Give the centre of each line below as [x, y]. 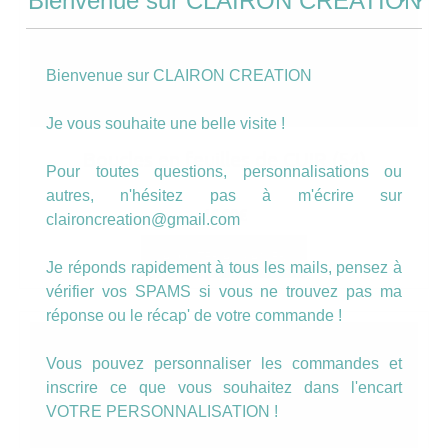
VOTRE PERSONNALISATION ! [162, 411]
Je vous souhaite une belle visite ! [165, 123]
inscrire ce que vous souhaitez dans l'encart [224, 387]
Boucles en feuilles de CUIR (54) [224, 160]
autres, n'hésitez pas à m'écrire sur [224, 195]
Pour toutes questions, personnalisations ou [224, 171]
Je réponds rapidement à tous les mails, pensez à [224, 267]
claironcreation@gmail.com [143, 219]
